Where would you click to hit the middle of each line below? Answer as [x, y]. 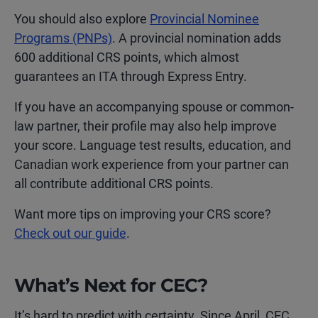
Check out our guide [70, 233]
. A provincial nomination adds [197, 38]
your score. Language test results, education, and [153, 145]
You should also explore [82, 19]
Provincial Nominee [204, 19]
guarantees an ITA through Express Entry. [131, 76]
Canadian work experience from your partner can [152, 164]
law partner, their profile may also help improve [146, 126]
